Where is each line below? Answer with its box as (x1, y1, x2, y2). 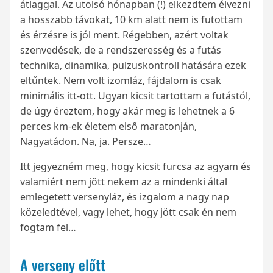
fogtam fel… (20, 221, 76, 235)
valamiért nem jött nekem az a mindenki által (20, 175, 227, 189)
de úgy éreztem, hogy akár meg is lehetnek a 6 (20, 104, 235, 118)
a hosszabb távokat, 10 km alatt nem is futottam (20, 13, 243, 27)
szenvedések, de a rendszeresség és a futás (20, 43, 221, 57)
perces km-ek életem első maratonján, (20, 119, 197, 133)
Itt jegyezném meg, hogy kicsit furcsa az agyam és (20, 160, 251, 174)
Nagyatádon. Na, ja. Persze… (20, 135, 151, 149)
